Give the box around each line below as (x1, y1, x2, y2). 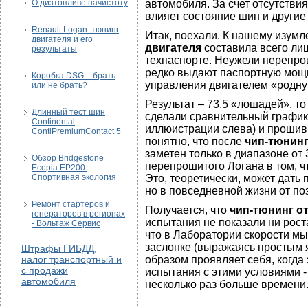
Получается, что (145, 204, 230, 216)
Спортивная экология (32, 173, 116, 182)
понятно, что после (145, 135, 245, 147)
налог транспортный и (21, 254, 122, 265)
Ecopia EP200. (32, 163, 87, 173)
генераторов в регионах (32, 209, 125, 219)
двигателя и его (32, 34, 93, 44)
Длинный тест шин (32, 107, 105, 117)
